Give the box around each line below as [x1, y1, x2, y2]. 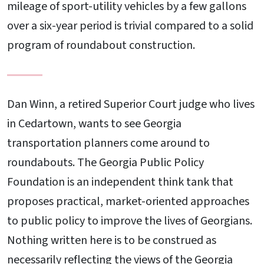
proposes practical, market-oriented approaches [7, 193, 249, 210]
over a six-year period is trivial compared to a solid [7, 17, 253, 34]
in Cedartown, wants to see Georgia [7, 115, 181, 132]
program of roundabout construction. [7, 37, 195, 54]
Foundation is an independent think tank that [7, 173, 233, 190]
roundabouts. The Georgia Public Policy [7, 154, 204, 171]
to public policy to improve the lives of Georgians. [7, 212, 252, 229]
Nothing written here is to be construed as [7, 232, 216, 249]
